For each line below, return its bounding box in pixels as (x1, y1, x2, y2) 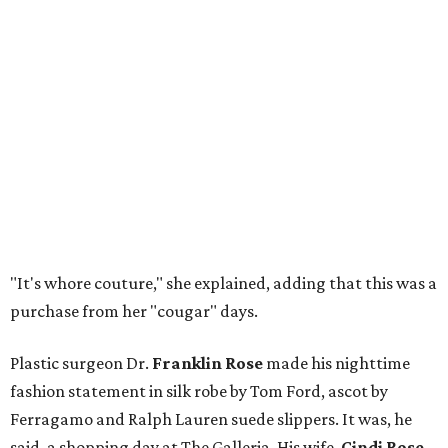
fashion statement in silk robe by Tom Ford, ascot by (10, 381, 388, 402)
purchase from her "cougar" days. (10, 301, 258, 322)
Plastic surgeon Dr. (10, 353, 152, 374)
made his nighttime (263, 353, 410, 374)
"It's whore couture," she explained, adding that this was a (10, 273, 437, 294)
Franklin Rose (152, 353, 263, 374)
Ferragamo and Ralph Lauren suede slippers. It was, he (10, 409, 412, 430)
